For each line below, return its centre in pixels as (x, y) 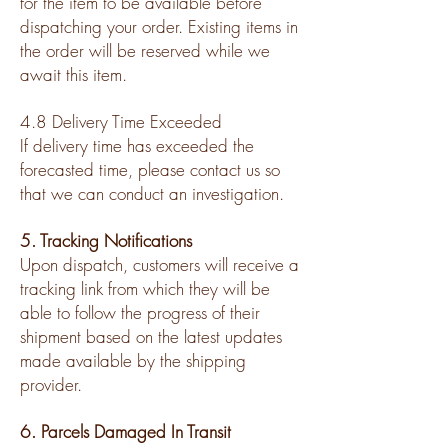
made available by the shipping (133, 360)
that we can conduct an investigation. (152, 193)
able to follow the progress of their (140, 312)
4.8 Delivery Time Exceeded (121, 121)
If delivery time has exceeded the (137, 145)
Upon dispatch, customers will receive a (159, 264)
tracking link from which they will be (145, 288)
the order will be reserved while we (145, 50)
